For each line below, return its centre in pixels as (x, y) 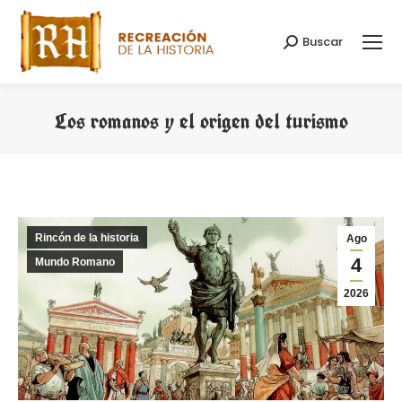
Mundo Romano (75, 262)
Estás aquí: (238, 149)
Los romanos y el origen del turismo (201, 122)
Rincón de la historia (87, 238)
